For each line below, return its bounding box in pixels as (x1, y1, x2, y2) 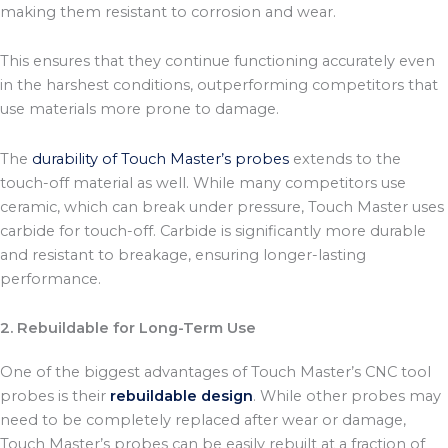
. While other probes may (253, 387, 441, 406)
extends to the (289, 149, 401, 168)
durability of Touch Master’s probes (32, 149, 289, 168)
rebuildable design (110, 387, 253, 406)
